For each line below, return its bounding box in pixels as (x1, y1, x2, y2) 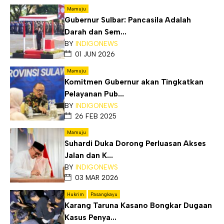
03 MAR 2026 (74, 173, 118, 182)
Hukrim (66, 191, 84, 197)
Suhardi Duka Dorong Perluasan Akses (64, 139, 206, 148)
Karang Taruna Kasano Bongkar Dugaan (64, 200, 212, 210)
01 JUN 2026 (74, 50, 115, 58)
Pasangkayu (90, 191, 117, 197)
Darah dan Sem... (64, 27, 126, 37)
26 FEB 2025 (74, 111, 116, 120)
